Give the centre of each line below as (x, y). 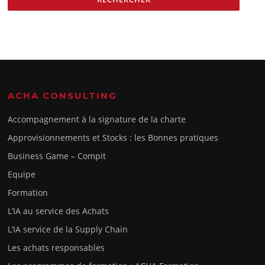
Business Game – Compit (57, 156)
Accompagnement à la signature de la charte (97, 119)
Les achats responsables (56, 247)
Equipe (22, 174)
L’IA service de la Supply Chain (68, 229)
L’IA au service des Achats (59, 211)
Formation (28, 192)
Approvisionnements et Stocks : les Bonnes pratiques (113, 137)
